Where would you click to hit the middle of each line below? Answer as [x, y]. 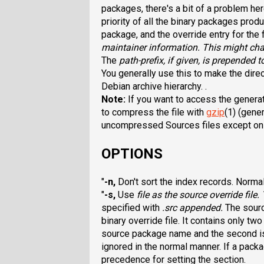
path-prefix [141, 60]
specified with [132, 207]
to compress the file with [154, 112]
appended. [201, 207]
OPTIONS [132, 154]
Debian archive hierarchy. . [154, 86]
